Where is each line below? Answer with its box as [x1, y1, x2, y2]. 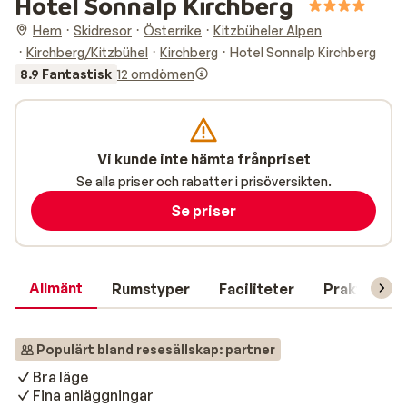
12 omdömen [117, 65, 194, 82]
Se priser [171, 202, 236, 220]
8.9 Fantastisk [20, 65, 112, 82]
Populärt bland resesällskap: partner [36, 342, 275, 357]
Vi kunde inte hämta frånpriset [96, 150, 311, 168]
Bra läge [33, 368, 88, 386]
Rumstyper [112, 280, 190, 298]
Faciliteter [219, 280, 294, 298]
